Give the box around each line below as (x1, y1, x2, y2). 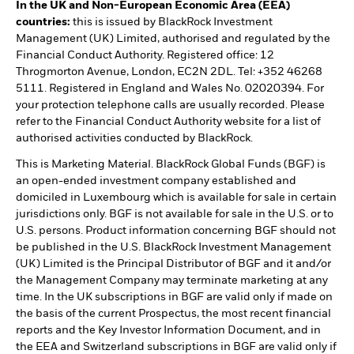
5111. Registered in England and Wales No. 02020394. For (16, 83, 324, 95)
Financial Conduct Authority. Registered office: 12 (16, 50, 274, 62)
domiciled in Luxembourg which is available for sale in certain (16, 192, 337, 204)
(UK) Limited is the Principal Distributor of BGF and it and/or (16, 258, 331, 270)
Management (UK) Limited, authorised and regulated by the (16, 33, 330, 45)
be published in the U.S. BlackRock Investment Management (16, 242, 331, 254)
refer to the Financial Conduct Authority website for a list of (16, 116, 321, 128)
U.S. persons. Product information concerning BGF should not (16, 225, 336, 237)
